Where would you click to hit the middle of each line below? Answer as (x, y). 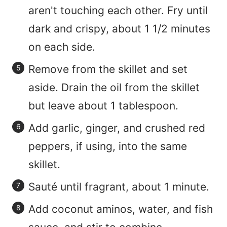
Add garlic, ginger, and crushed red (117, 128)
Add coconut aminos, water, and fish (121, 209)
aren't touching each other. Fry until (118, 11)
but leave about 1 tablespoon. (103, 106)
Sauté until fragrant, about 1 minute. (119, 187)
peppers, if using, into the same (108, 146)
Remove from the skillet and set (108, 69)
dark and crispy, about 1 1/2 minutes (119, 29)
